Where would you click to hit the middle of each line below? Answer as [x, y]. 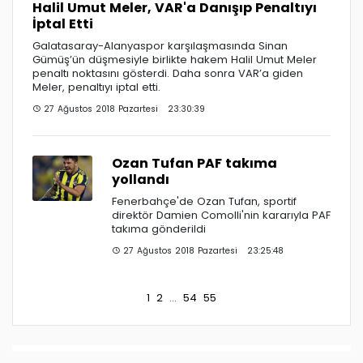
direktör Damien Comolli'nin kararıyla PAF [221, 215]
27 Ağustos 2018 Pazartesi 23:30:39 [123, 109]
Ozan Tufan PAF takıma [194, 163]
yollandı [141, 179]
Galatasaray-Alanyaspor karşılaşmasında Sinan [160, 45]
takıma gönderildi [159, 228]
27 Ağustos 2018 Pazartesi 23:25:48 [202, 250]
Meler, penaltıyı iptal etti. [96, 87]
